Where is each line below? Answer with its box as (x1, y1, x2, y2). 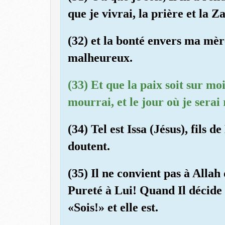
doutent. (68, 139, 110, 153)
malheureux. (68, 51, 133, 64)
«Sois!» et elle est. (68, 200, 158, 214)
